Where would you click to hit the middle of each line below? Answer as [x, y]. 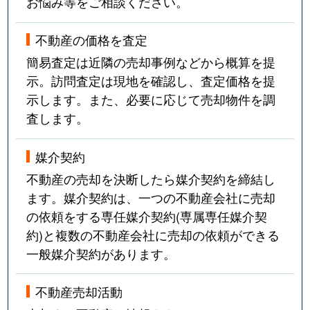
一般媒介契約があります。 [101, 253]
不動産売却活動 [79, 292]
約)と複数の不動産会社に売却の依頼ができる [153, 234]
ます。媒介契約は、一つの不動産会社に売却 [151, 197]
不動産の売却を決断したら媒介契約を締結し [151, 178]
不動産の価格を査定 [92, 40]
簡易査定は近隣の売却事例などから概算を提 [151, 62]
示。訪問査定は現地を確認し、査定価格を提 [151, 81]
